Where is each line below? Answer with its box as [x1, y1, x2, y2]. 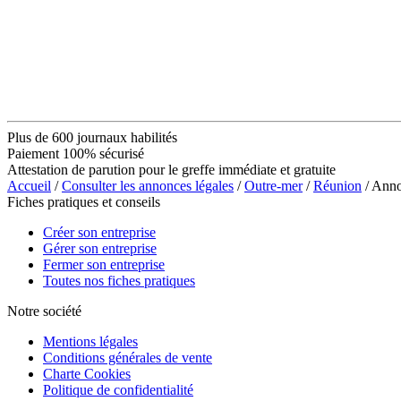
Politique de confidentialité [43, 381, 193, 397]
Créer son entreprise [43, 224, 156, 240]
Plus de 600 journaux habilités [7, 129, 177, 145]
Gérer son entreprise [43, 240, 157, 256]
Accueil [7, 177, 51, 193]
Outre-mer [244, 177, 303, 193]
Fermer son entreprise [43, 256, 165, 272]
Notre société [7, 303, 81, 319]
